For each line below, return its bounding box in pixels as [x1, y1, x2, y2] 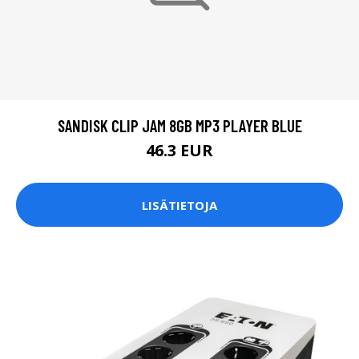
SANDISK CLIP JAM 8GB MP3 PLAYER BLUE [57, 115, 302, 136]
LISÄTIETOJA [142, 196, 217, 213]
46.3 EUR [146, 139, 213, 162]
